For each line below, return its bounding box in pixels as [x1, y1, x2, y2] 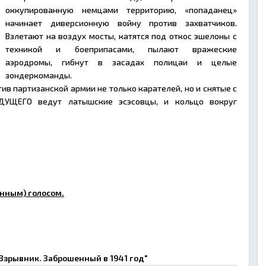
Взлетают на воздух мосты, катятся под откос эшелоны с [5, 31, 237, 41]
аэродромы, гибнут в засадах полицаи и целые [5, 57, 237, 67]
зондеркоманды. [5, 70, 72, 80]
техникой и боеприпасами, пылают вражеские [5, 44, 237, 54]
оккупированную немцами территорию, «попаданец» [5, 5, 237, 15]
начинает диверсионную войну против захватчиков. [5, 18, 237, 28]
